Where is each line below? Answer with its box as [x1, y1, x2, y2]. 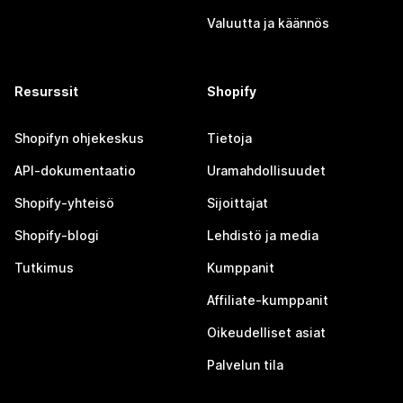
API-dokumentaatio [14, 163, 136, 178]
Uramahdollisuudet [207, 163, 326, 178]
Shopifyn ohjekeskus [14, 130, 144, 146]
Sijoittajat [207, 195, 268, 210]
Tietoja [207, 130, 252, 146]
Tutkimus [14, 260, 74, 275]
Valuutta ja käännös [207, 15, 329, 31]
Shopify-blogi [14, 228, 99, 243]
